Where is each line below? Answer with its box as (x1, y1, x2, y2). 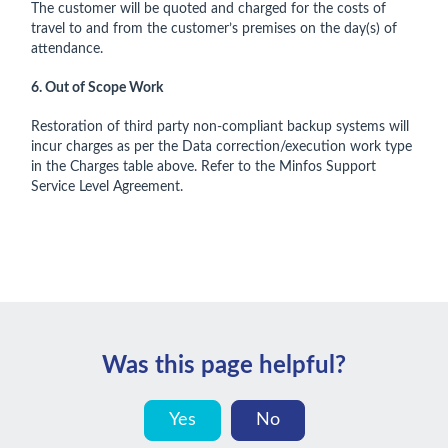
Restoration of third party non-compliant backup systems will (31, 120, 409, 134)
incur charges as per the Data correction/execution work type (31, 140, 412, 154)
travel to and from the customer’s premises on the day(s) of (31, 22, 397, 36)
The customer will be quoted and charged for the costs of (31, 2, 386, 16)
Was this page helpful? (102, 354, 346, 378)
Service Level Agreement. (31, 180, 183, 194)
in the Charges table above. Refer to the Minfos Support (31, 160, 376, 174)
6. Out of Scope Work (31, 81, 163, 95)
